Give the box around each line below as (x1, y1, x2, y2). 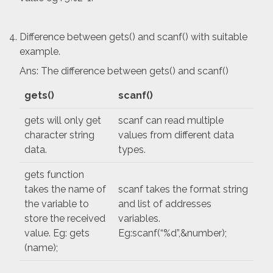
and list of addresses (118, 198, 211, 210)
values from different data (118, 129, 234, 141)
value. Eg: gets (24, 227, 90, 239)
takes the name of (24, 183, 106, 196)
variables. (118, 213, 160, 225)
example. (19, 46, 60, 58)
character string (24, 129, 94, 141)
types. (118, 144, 146, 156)
